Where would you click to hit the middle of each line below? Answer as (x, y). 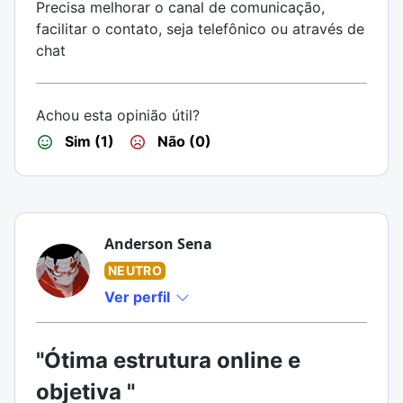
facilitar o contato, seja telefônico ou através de (200, 29)
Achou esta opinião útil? (118, 115)
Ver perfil (139, 297)
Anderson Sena (158, 244)
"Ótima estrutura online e (168, 360)
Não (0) (183, 141)
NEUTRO (135, 270)
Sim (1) (88, 141)
